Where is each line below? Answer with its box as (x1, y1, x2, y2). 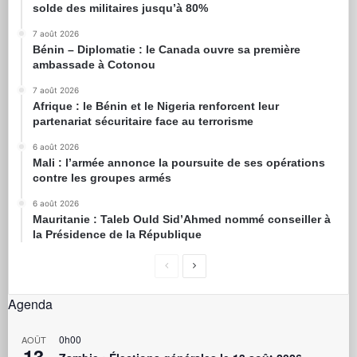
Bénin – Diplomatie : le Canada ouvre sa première (33, 42, 300, 56)
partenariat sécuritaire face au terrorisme (33, 114, 253, 127)
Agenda (8, 294, 53, 313)
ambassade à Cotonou (33, 57, 155, 71)
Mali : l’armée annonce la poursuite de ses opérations (33, 155, 325, 169)
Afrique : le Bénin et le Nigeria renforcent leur (33, 99, 279, 112)
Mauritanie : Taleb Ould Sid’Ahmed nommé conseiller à (33, 212, 331, 226)
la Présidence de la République (33, 227, 202, 241)
